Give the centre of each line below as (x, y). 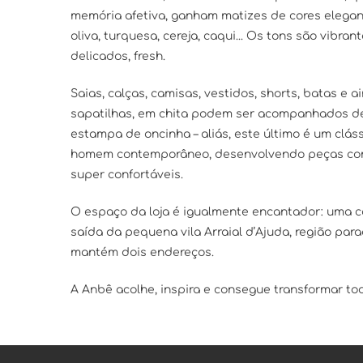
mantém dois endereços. (142, 252)
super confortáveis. (127, 174)
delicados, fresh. (118, 56)
